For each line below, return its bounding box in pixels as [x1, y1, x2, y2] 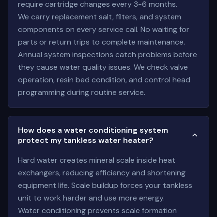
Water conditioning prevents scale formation [18, 205, 177, 216]
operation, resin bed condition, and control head [18, 75, 190, 85]
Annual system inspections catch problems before [18, 49, 197, 60]
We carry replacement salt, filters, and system [18, 12, 181, 22]
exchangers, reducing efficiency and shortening [18, 168, 186, 178]
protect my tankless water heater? [18, 135, 154, 145]
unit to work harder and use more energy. [18, 193, 165, 203]
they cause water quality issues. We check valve [18, 62, 188, 72]
